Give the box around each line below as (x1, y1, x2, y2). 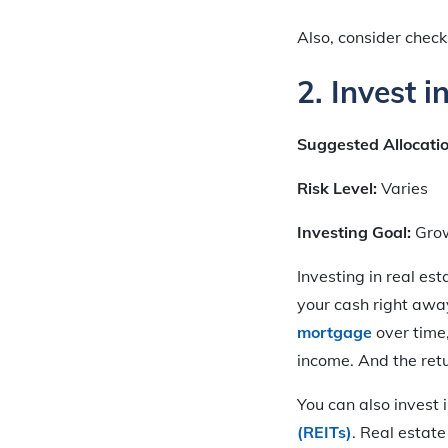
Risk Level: (297, 178, 381, 199)
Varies (381, 178, 428, 199)
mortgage (297, 322, 372, 343)
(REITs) (297, 422, 352, 443)
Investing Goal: (297, 222, 415, 243)
